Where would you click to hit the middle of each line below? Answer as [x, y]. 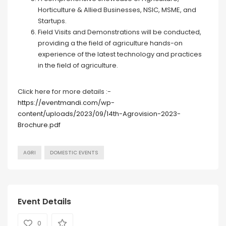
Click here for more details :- [64, 92]
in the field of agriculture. [78, 66]
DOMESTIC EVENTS [74, 153]
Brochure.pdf [39, 125]
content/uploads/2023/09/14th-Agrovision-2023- [99, 114]
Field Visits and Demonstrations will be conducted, [120, 32]
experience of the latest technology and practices [120, 54]
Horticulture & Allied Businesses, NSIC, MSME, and [117, 10]
